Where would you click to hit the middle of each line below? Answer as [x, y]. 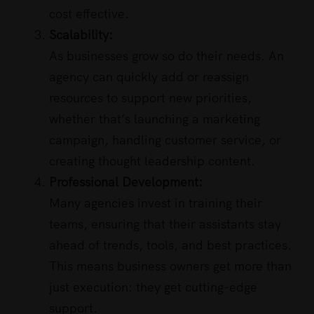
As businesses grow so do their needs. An [166, 56]
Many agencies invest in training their [156, 203]
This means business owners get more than [170, 266]
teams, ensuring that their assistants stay [165, 224]
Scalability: [81, 35]
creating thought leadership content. [152, 161]
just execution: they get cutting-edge [153, 287]
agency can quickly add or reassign [149, 77]
